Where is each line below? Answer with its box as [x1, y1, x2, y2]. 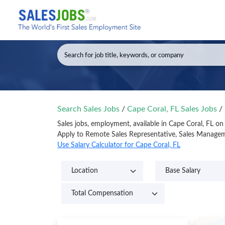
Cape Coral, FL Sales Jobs [127, 105, 219, 113]
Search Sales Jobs [57, 105, 120, 113]
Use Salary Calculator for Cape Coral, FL [57, 142, 180, 149]
